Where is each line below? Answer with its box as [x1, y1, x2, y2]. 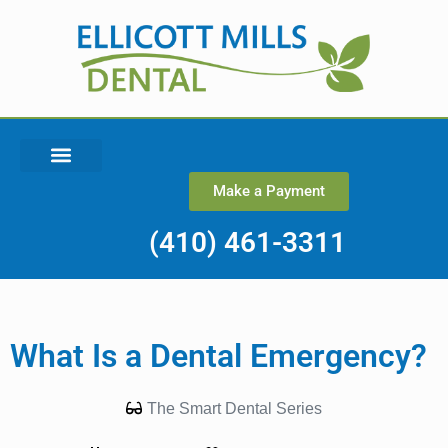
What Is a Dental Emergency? [10, 336, 427, 375]
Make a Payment [212, 181, 325, 200]
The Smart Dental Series [147, 399, 322, 417]
